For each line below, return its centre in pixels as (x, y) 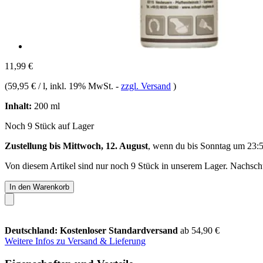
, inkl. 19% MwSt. (80, 86)
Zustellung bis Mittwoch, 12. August (76, 146)
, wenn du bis (174, 146)
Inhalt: (18, 106)
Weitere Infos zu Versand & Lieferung (75, 241)
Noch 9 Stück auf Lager (49, 126)
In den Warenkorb (39, 187)
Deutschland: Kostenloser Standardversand (92, 230)
